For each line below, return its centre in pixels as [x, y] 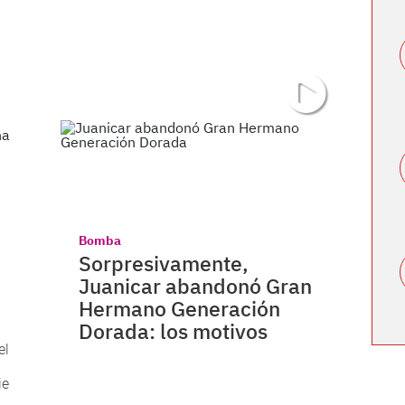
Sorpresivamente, [164, 264]
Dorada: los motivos [174, 331]
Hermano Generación [180, 309]
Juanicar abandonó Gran [196, 286]
